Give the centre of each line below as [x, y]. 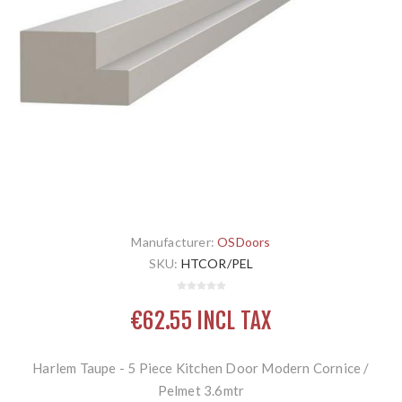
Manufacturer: [173, 242]
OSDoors [244, 242]
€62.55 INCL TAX [201, 321]
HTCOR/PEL [217, 264]
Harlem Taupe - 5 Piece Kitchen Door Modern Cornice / [201, 368]
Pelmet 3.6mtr [201, 391]
